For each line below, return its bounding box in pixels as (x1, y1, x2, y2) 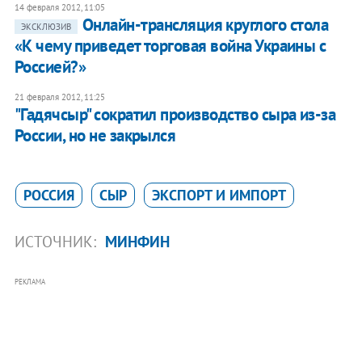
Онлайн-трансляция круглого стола (82, 14, 329, 36)
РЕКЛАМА (14, 277, 45, 287)
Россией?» (14, 56, 86, 78)
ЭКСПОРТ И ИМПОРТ (151, 186, 286, 205)
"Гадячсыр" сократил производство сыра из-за (14, 103, 336, 126)
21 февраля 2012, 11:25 (14, 91, 105, 103)
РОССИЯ (23, 186, 74, 205)
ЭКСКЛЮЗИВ (20, 21, 71, 33)
